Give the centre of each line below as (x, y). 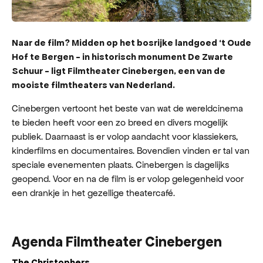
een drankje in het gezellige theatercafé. (93, 193)
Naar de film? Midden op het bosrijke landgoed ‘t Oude (131, 43)
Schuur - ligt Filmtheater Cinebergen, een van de (119, 71)
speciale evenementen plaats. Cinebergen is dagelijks (120, 165)
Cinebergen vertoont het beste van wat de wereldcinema (127, 108)
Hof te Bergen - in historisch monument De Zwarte (122, 57)
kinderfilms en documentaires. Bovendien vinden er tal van (131, 151)
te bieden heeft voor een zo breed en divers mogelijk (120, 122)
